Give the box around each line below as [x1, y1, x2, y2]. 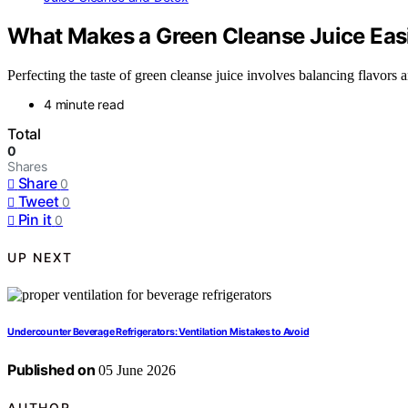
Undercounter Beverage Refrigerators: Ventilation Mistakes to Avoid [7, 325, 310, 338]
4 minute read [44, 96, 125, 112]
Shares [7, 158, 47, 174]
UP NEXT [7, 250, 73, 266]
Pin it [17, 209, 52, 229]
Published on [7, 360, 96, 379]
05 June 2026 [95, 362, 177, 378]
